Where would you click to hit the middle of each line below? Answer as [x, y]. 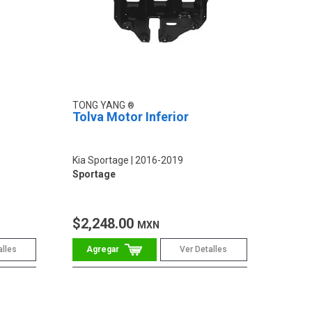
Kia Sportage [101, 161]
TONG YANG [100, 106]
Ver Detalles [204, 250]
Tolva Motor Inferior [131, 117]
